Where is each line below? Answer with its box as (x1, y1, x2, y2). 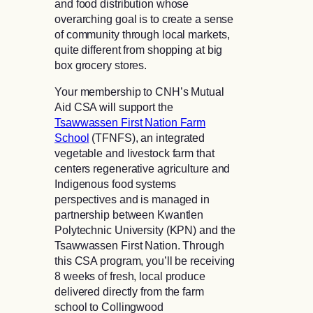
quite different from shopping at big (54, 43, 223, 56)
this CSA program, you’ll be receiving (54, 254, 235, 267)
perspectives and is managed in (54, 192, 210, 205)
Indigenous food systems (54, 177, 176, 190)
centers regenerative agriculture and (54, 161, 231, 175)
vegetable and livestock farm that (54, 146, 214, 159)
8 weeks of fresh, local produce (54, 269, 205, 282)
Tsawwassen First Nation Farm (54, 115, 206, 129)
